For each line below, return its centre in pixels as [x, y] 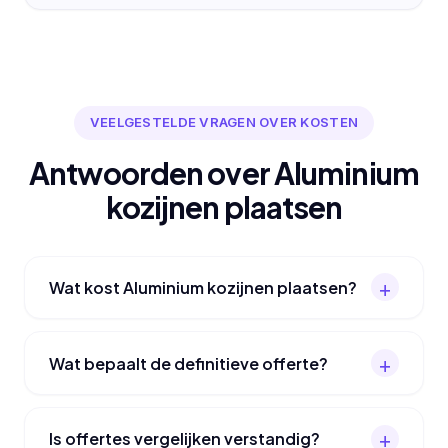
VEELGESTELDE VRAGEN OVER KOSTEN [224, 122]
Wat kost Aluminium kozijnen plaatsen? [203, 287]
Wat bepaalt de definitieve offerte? [188, 363]
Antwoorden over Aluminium [224, 172]
